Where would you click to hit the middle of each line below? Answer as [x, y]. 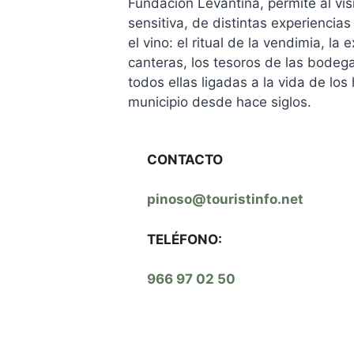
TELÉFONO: [185, 239]
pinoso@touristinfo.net [225, 199]
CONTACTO [185, 159]
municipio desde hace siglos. [220, 102]
